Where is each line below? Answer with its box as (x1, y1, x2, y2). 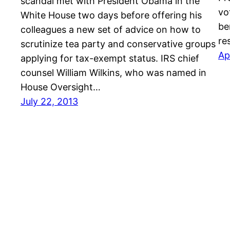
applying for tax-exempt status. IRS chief (21, 53, 199, 64)
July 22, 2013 (21, 96, 78, 107)
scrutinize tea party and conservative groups (21, 39, 216, 50)
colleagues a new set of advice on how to (21, 24, 201, 35)
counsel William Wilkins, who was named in (21, 67, 206, 79)
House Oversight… (21, 82, 101, 93)
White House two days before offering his (21, 10, 202, 21)
